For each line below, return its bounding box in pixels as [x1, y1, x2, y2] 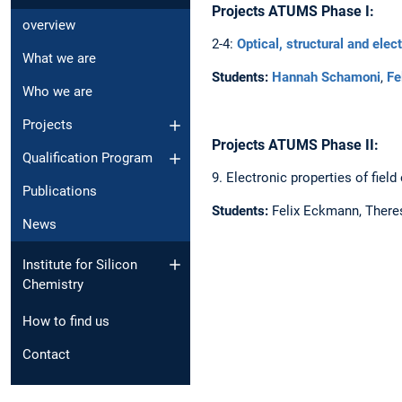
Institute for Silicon [22, 256, 137, 273]
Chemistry [22, 275, 83, 293]
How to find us [22, 312, 109, 329]
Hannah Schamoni [272, 68, 380, 85]
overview [22, 17, 75, 34]
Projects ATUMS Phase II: [212, 136, 379, 154]
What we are [22, 50, 96, 67]
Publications [22, 183, 97, 200]
